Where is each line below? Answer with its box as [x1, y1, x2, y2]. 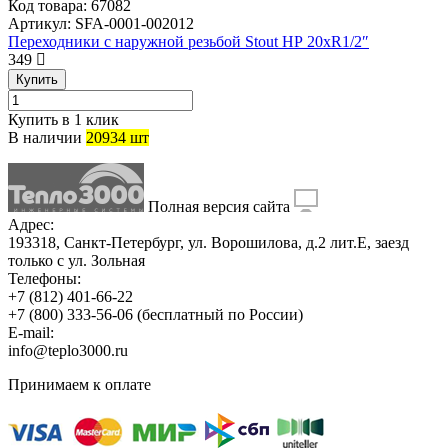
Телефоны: [8, 270, 81, 288]
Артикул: [8, 15, 71, 33]
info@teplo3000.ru [8, 342, 128, 360]
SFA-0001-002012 [71, 15, 194, 33]
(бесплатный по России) [133, 306, 303, 324]
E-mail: [8, 324, 54, 342]
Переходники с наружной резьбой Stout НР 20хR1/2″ [8, 33, 369, 51]
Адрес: [8, 216, 54, 234]
